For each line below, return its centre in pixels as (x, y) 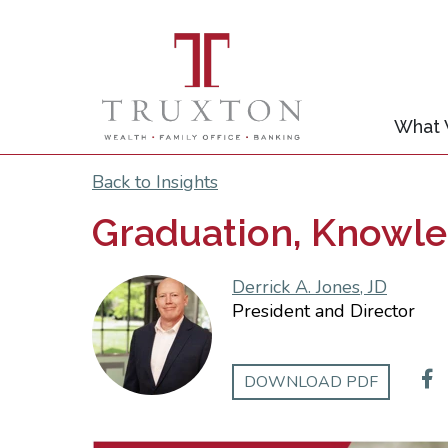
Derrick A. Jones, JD (309, 287)
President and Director (323, 311)
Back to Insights (155, 182)
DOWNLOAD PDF (311, 382)
